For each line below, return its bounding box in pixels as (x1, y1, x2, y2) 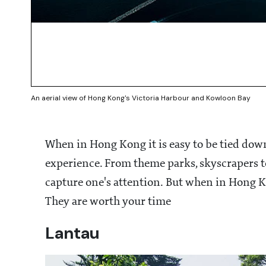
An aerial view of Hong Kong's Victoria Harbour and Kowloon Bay (31, 93, 251, 103)
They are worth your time (45, 196, 171, 208)
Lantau (45, 222, 100, 245)
